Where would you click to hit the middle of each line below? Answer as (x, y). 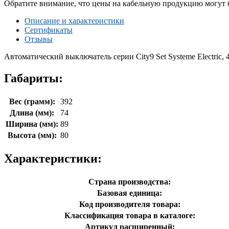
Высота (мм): (32, 135)
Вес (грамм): (32, 101)
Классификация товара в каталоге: (130, 215)
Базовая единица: (130, 193)
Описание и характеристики (74, 20)
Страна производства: (130, 181)
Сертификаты (49, 30)
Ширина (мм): (32, 124)
